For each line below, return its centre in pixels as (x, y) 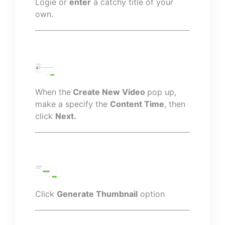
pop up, (162, 92)
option (151, 194)
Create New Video (109, 92)
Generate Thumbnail (97, 194)
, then (175, 104)
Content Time (137, 104)
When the (53, 92)
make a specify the (73, 104)
